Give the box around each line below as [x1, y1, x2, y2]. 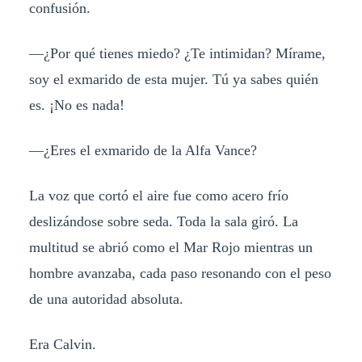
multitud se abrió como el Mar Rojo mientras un [28, 238, 313, 255]
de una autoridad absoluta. [28, 290, 183, 307]
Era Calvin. [28, 335, 96, 352]
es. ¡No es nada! [28, 97, 124, 114]
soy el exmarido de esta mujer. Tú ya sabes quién [28, 71, 318, 88]
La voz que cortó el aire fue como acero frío [28, 187, 288, 204]
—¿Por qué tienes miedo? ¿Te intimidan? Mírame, [28, 45, 326, 62]
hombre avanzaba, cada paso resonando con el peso [28, 264, 331, 281]
